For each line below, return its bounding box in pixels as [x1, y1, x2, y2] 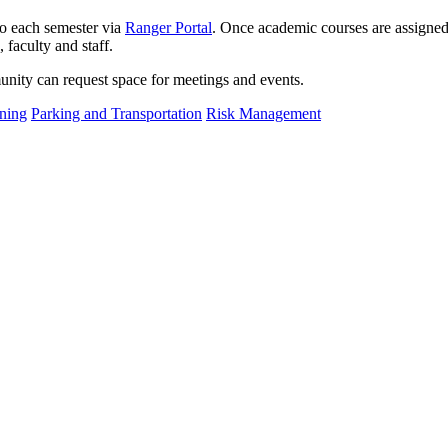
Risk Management [206, 105, 321, 123]
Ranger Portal [125, 19, 212, 37]
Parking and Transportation [31, 105, 202, 123]
